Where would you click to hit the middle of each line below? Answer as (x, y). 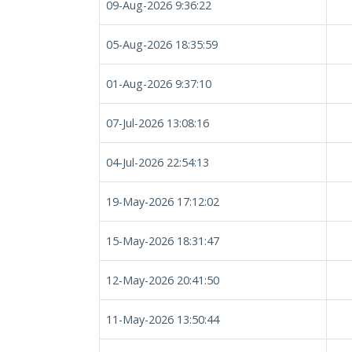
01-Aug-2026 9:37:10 (159, 84)
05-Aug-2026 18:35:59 (162, 44)
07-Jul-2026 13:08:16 (158, 123)
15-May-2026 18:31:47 (163, 241)
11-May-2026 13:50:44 (163, 319)
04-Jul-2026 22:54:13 (158, 162)
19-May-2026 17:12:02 (163, 202)
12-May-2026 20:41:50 (163, 280)
